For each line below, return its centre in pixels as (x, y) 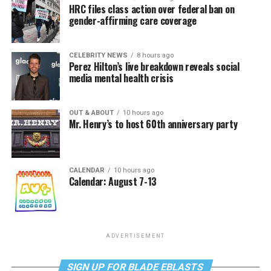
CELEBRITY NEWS (98, 55)
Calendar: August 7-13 (113, 181)
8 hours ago (155, 55)
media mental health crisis (121, 78)
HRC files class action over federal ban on (152, 9)
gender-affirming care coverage (133, 20)
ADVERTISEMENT (135, 236)
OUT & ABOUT (91, 113)
